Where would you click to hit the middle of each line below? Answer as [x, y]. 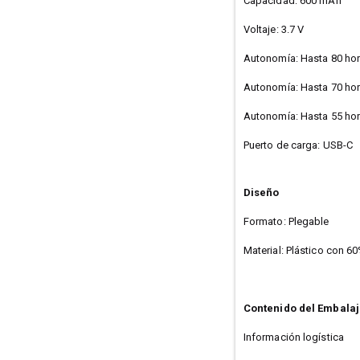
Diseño [261, 192]
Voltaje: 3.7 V [274, 29]
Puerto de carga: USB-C [298, 145]
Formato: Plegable [286, 221]
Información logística [293, 337]
